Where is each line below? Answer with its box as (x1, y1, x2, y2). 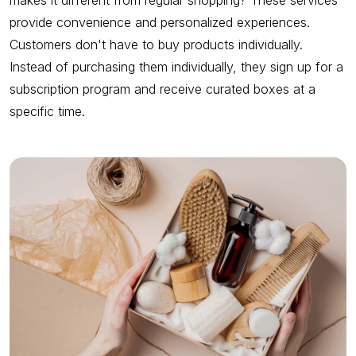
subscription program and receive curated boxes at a (10, 81, 315, 97)
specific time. (10, 103, 85, 119)
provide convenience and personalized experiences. (10, 14, 310, 30)
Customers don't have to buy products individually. (10, 37, 303, 52)
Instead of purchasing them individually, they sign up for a (10, 59, 343, 75)
